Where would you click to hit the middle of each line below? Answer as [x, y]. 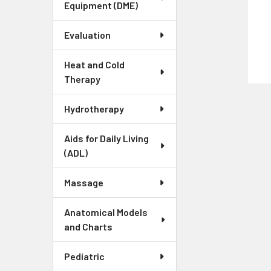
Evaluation [87, 35]
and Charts [88, 227]
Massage [84, 183]
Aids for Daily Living [106, 139]
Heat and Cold [94, 65]
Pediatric [84, 256]
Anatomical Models [106, 212]
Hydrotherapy [94, 109]
